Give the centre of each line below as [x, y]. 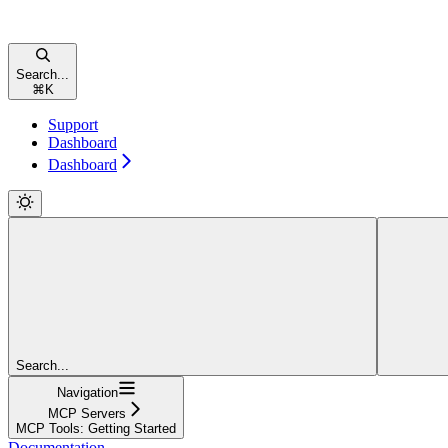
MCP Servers [87, 413]
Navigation [87, 392]
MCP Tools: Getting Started [96, 428]
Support [73, 124]
